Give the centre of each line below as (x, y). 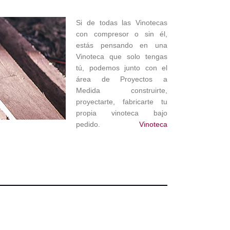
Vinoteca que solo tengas (122, 57)
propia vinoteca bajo (122, 113)
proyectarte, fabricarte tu (122, 102)
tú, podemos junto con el (122, 68)
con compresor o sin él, (122, 34)
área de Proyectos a (122, 79)
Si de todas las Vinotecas (122, 23)
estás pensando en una (122, 45)
